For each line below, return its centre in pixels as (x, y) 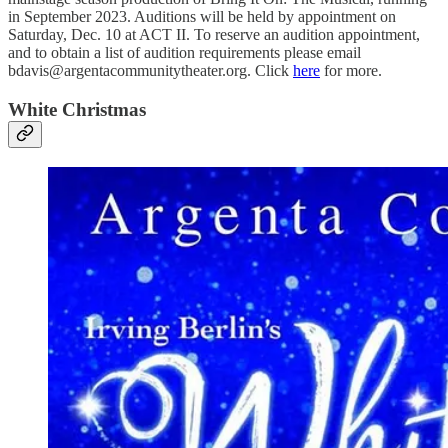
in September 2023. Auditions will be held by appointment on (202, 17)
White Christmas (77, 109)
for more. (351, 71)
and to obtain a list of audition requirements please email (184, 53)
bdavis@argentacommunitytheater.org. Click (150, 71)
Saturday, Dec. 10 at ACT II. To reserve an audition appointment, (214, 35)
